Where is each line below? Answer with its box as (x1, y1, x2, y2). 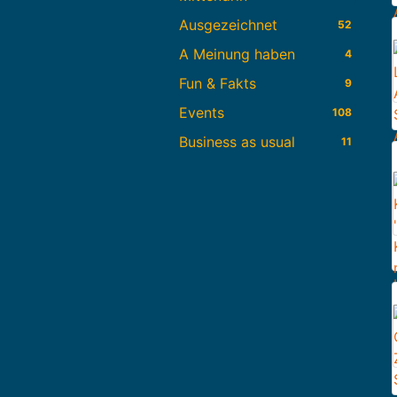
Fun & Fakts (179, 74, 256, 93)
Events (179, 104, 224, 122)
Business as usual (179, 133, 295, 152)
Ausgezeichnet (179, 16, 277, 35)
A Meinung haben (179, 45, 295, 64)
